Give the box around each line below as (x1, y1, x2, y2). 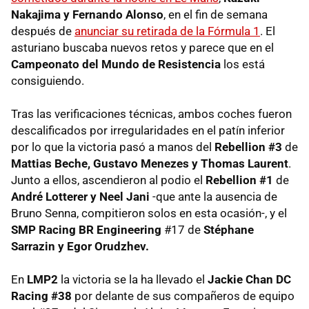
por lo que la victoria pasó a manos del (11, 139, 215, 154)
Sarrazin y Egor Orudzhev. (11, 239, 149, 253)
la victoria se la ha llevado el (58, 272, 208, 286)
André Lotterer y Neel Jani (11, 189, 150, 203)
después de (11, 23, 74, 38)
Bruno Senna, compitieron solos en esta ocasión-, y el (11, 206, 287, 220)
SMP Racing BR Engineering (11, 222, 161, 237)
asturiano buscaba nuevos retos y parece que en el (11, 40, 274, 54)
